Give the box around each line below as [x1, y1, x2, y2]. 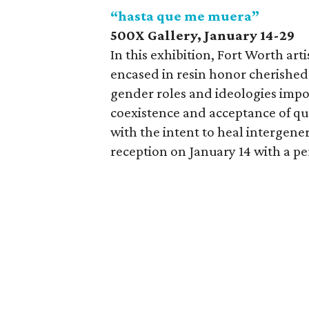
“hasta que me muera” [110, 7, 259, 24]
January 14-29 [204, 26, 295, 43]
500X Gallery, [110, 26, 204, 43]
